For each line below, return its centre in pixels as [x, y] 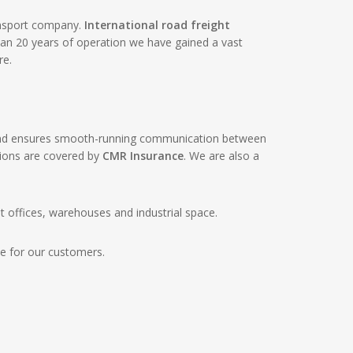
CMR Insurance [143, 156]
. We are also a [222, 156]
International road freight [158, 25]
